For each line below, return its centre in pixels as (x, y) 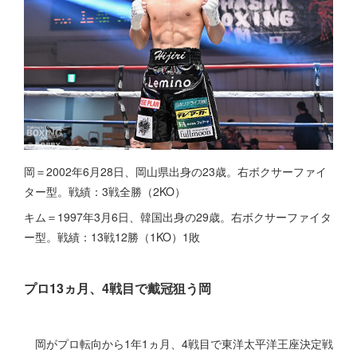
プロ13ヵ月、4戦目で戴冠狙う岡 (118, 288)
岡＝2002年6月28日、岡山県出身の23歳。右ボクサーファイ (175, 171)
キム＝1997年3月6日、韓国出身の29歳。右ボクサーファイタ (178, 216)
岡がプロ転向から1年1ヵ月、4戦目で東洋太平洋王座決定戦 (178, 343)
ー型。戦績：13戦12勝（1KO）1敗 (112, 236)
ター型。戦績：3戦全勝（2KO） (105, 191)
